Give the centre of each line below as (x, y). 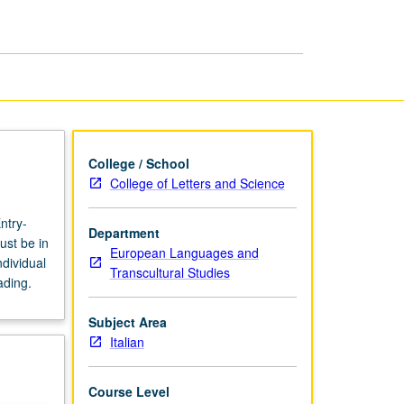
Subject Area (127, 321)
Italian (127, 341)
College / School (138, 163)
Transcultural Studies (170, 272)
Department (124, 232)
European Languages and (184, 252)
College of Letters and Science (197, 183)
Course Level (129, 391)
